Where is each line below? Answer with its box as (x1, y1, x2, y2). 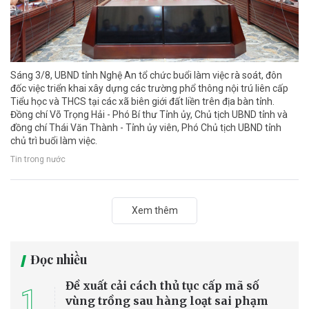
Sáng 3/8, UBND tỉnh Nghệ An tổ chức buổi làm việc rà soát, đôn (10, 69, 282, 81)
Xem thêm (131, 204, 178, 216)
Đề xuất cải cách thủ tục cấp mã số (66, 278, 259, 292)
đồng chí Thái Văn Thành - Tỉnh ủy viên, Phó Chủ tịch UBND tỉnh (10, 121, 281, 133)
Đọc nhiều (30, 250, 88, 268)
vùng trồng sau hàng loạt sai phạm (66, 293, 268, 308)
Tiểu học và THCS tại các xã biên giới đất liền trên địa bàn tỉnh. (10, 95, 275, 107)
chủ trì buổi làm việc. (10, 134, 97, 146)
